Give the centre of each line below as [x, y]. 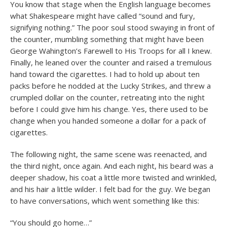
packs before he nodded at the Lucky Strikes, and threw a [110, 86]
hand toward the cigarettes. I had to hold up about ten [105, 74]
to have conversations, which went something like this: [105, 201]
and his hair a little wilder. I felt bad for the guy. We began [110, 189]
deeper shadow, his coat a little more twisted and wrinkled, [113, 177]
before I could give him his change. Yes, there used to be [109, 109]
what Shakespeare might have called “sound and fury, [103, 16]
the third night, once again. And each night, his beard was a [112, 166]
